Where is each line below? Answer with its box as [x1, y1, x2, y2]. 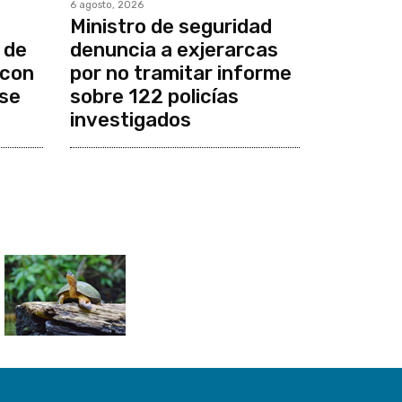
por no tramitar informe [69, 61, 292, 86]
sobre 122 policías [69, 84, 239, 109]
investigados [69, 108, 191, 133]
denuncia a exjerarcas [69, 38, 278, 63]
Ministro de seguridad [69, 14, 272, 39]
